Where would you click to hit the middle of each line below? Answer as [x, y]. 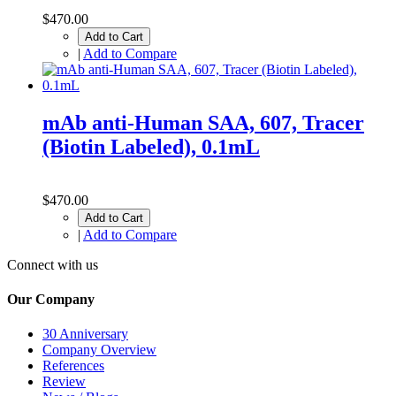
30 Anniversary [85, 334]
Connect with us [53, 264]
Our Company [51, 300]
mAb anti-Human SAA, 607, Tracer [203, 122]
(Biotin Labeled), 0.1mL [151, 146]
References [73, 366]
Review [64, 382]
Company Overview [99, 350]
